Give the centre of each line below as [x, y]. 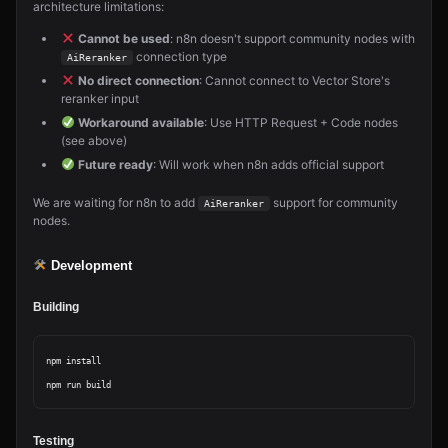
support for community [334, 202]
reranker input [100, 98]
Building [56, 307]
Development [90, 266]
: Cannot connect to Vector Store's [294, 80]
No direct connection [138, 80]
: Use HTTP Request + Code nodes [300, 122]
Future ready [115, 164]
